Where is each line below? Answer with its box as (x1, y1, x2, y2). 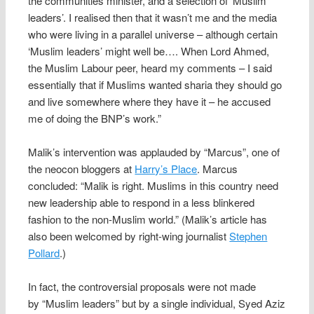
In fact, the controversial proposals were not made (28, 279, 257, 294)
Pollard (28, 245, 60, 261)
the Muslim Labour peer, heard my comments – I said (28, 60, 273, 75)
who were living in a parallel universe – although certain (28, 26, 278, 41)
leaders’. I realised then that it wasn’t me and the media (28, 9, 278, 25)
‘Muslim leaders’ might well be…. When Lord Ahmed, (28, 43, 270, 58)
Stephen (229, 228, 268, 244)
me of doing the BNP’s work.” (28, 110, 162, 125)
